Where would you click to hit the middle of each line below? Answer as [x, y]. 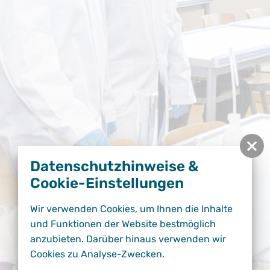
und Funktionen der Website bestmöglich [123, 224]
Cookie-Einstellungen [107, 183]
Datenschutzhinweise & [115, 166]
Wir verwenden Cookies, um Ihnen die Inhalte [131, 209]
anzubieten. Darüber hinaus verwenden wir [128, 239]
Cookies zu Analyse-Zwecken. [97, 254]
